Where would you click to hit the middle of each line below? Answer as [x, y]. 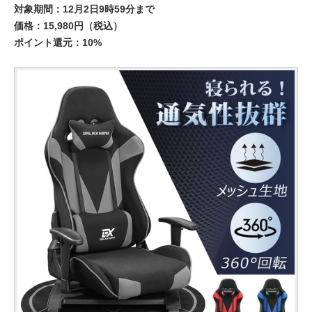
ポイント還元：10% [58, 42]
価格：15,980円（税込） [68, 26]
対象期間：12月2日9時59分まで [84, 9]
